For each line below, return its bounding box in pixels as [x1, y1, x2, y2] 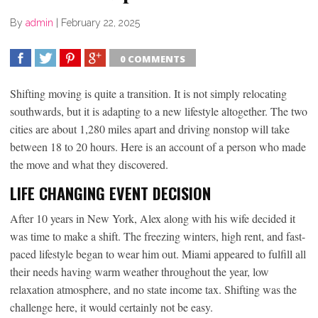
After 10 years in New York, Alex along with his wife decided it [10, 210, 295, 226]
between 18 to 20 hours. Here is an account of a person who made [10, 138, 306, 154]
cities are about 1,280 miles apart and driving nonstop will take [10, 121, 290, 136]
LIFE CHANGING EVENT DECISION [10, 181, 211, 204]
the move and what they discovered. [10, 156, 168, 172]
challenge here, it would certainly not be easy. [10, 299, 213, 314]
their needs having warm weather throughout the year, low [10, 263, 269, 279]
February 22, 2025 [61, 16, 140, 28]
